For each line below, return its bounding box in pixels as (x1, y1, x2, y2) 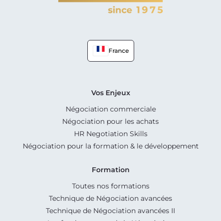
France (108, 46, 129, 54)
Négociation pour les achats (62, 116, 159, 126)
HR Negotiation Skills (74, 129, 147, 138)
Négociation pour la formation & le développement (22, 141, 199, 150)
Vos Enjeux (91, 88, 130, 97)
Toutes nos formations (72, 181, 149, 190)
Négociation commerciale (65, 104, 156, 113)
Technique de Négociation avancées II (46, 206, 175, 215)
